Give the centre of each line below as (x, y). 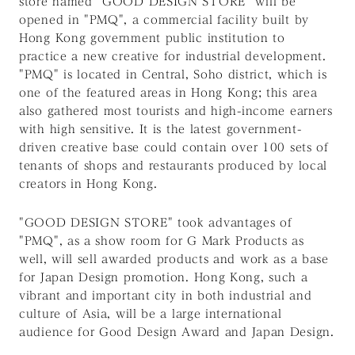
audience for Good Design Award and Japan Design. (177, 332)
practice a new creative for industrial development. (173, 57)
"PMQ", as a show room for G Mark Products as (162, 241)
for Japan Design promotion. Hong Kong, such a (164, 278)
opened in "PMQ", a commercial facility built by (164, 20)
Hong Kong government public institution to (152, 38)
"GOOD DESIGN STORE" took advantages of (156, 223)
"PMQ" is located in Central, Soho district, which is (173, 75)
